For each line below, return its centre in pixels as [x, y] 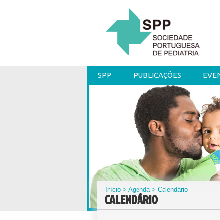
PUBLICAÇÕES [157, 75]
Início [113, 189]
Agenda [139, 189]
